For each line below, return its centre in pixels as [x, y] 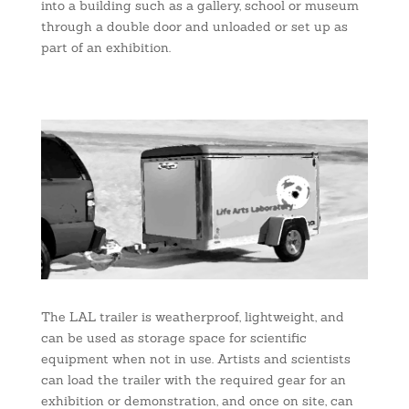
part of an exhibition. [105, 48]
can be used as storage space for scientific [173, 338]
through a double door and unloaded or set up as [194, 27]
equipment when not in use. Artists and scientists [195, 359]
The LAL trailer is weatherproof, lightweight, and [192, 317]
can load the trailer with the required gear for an [193, 380]
